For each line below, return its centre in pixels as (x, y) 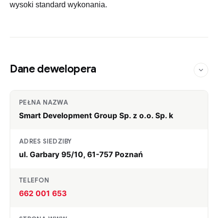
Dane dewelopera (53, 69)
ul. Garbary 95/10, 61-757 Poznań (81, 155)
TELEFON (34, 181)
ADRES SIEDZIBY (45, 142)
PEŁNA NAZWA (44, 103)
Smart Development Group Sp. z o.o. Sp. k (96, 116)
